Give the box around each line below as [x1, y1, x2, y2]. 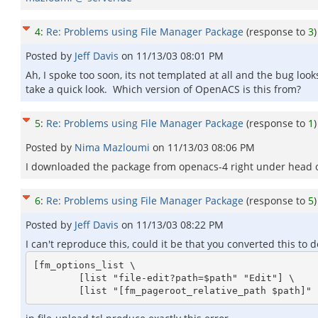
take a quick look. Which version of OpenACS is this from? [26, 82, 301, 96]
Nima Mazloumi [75, 141, 153, 154]
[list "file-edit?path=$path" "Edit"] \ [33, 272, 79, 283]
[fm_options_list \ [33, 259, 136, 270]
